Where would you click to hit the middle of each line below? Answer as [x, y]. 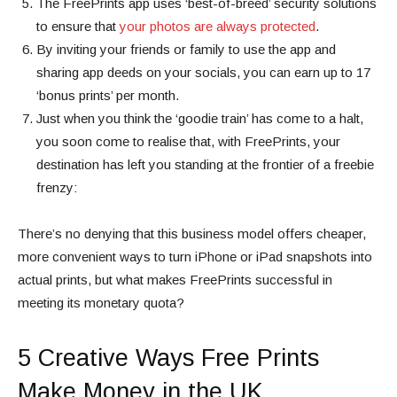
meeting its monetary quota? [101, 303]
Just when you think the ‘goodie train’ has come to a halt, [200, 119]
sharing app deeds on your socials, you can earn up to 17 [203, 73]
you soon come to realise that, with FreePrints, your [188, 142]
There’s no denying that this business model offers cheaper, [192, 234]
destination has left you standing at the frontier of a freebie [205, 165]
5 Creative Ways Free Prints [168, 358]
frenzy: [57, 188]
